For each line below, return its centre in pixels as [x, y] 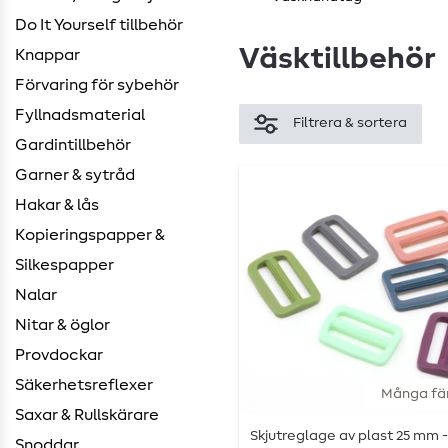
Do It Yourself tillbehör [99, 25]
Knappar [47, 55]
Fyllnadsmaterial [80, 115]
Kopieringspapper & [90, 235]
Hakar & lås [57, 205]
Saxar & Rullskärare [87, 415]
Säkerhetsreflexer [84, 385]
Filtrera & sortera [350, 123]
